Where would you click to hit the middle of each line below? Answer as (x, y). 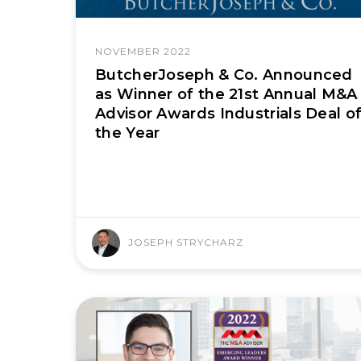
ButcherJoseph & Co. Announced (224, 75)
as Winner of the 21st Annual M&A (226, 94)
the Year (128, 133)
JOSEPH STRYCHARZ (186, 243)
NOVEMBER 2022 (143, 51)
